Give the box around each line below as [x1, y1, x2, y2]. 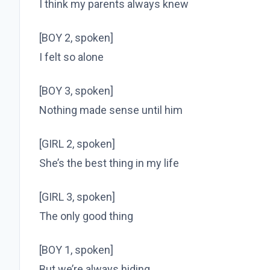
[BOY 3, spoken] [39, 84, 113, 98]
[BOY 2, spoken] [39, 31, 113, 45]
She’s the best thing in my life [39, 157, 179, 170]
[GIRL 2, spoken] [39, 137, 115, 151]
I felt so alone [39, 51, 104, 64]
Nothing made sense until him [39, 104, 183, 117]
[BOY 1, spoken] [39, 243, 113, 257]
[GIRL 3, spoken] [39, 190, 115, 204]
